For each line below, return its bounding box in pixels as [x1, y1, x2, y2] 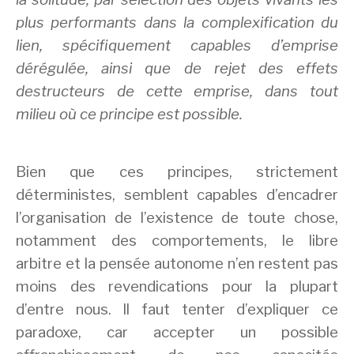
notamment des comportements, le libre [16, 232, 338, 250]
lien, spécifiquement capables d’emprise [16, 36, 338, 55]
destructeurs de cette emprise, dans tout [16, 81, 338, 100]
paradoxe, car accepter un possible [16, 323, 338, 342]
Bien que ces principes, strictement [16, 163, 338, 182]
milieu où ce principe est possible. [16, 104, 243, 123]
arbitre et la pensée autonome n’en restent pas [16, 254, 338, 273]
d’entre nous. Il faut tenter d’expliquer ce [16, 300, 338, 319]
